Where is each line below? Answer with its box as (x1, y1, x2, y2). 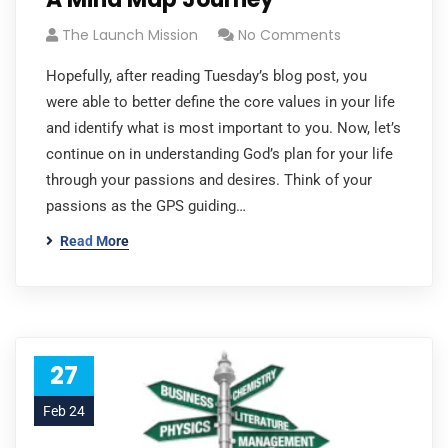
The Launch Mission (62, 25, 198, 45)
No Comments (238, 25, 341, 45)
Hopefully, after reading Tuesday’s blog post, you (46, 67, 367, 85)
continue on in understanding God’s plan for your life (46, 145, 393, 163)
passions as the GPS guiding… (46, 197, 246, 215)
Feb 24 (43, 403, 85, 419)
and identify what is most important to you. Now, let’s (46, 119, 401, 137)
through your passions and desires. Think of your (46, 171, 372, 189)
